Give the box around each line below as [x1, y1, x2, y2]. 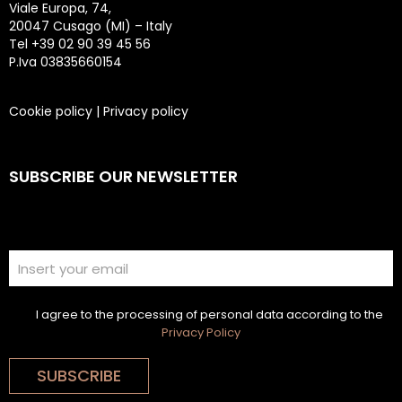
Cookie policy [9, 102, 92, 120]
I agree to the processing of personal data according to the [36, 306, 383, 324]
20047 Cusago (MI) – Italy [9, 17, 172, 35]
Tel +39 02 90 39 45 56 [9, 35, 151, 53]
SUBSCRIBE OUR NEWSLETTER [9, 165, 238, 188]
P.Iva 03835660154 [9, 53, 122, 71]
